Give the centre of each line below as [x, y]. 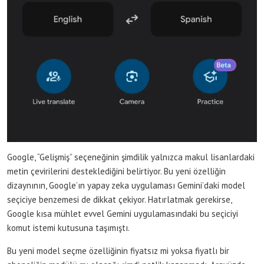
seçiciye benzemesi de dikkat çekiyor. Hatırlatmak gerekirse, [119, 200]
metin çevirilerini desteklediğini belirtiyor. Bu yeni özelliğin [116, 171]
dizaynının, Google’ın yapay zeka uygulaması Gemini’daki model [126, 186]
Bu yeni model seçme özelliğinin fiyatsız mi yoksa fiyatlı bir [118, 251]
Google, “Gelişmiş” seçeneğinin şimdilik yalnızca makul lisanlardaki [131, 157]
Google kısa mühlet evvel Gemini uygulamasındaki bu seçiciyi [123, 214]
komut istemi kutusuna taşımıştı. [68, 228]
